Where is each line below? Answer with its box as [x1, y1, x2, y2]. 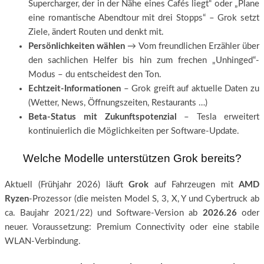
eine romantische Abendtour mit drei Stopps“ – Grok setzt [28, 14, 259, 23]
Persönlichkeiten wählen [28, 42, 126, 51]
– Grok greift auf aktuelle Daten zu [121, 84, 259, 94]
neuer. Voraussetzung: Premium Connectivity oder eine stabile [5, 222, 259, 232]
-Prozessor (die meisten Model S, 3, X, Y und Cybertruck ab [29, 194, 259, 203]
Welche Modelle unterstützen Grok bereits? [22, 151, 242, 164]
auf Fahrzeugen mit [148, 180, 239, 189]
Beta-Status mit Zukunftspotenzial [28, 113, 177, 122]
